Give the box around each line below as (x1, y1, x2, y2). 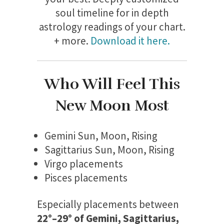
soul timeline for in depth (55, 6, 169, 20)
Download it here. (90, 34, 170, 48)
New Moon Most (55, 96, 169, 115)
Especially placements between (37, 197, 179, 211)
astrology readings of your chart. (38, 20, 185, 34)
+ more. (54, 34, 90, 48)
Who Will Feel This (44, 75, 180, 94)
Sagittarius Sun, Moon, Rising (44, 143, 174, 157)
